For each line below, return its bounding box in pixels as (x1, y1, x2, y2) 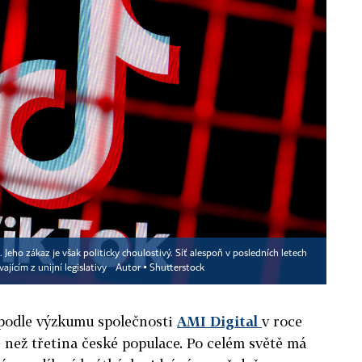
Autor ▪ (116, 263, 149, 273)
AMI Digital (177, 312, 262, 330)
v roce (262, 312, 302, 330)
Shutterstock (149, 263, 204, 273)
